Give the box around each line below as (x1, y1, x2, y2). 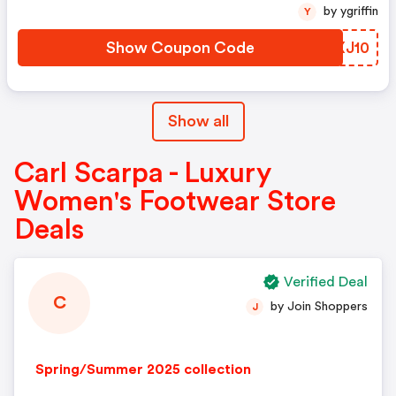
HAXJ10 (311, 40, 369, 56)
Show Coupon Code (106, 40, 255, 56)
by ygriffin (340, 5, 378, 18)
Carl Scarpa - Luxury (14, 159, 271, 187)
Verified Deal (284, 275, 368, 289)
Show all (167, 113, 229, 129)
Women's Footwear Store (14, 187, 336, 216)
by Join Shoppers (270, 300, 368, 313)
